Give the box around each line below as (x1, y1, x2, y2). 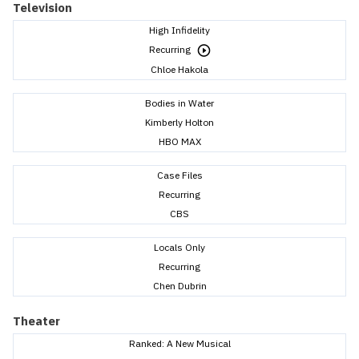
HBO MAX (158, 135, 201, 147)
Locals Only (154, 240, 205, 253)
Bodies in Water (145, 96, 214, 109)
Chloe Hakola (151, 63, 208, 75)
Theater (13, 313, 60, 329)
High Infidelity (149, 23, 210, 36)
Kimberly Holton (145, 115, 214, 128)
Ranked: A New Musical (128, 337, 231, 349)
